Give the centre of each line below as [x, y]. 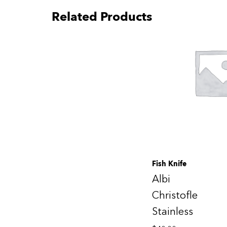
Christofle [175, 195]
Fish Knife [169, 163]
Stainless [173, 211]
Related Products [102, 16]
